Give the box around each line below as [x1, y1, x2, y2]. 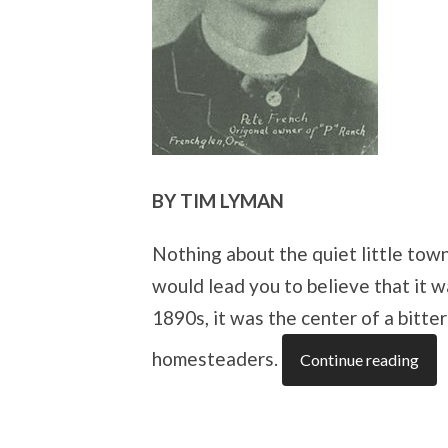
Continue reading [300, 349, 419, 369]
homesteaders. [152, 346, 282, 370]
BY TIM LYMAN [152, 188, 284, 212]
